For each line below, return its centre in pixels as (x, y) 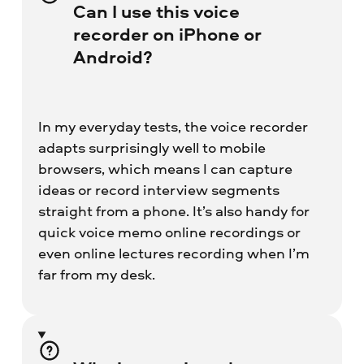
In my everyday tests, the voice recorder (173, 126)
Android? (113, 56)
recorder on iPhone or (167, 34)
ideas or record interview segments (158, 189)
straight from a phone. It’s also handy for (173, 210)
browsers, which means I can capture (165, 168)
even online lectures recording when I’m (173, 253)
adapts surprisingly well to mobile (152, 147)
